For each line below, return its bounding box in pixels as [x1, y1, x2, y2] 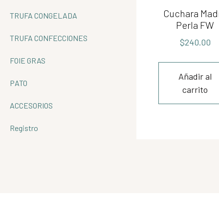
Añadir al [178, 71, 212, 82]
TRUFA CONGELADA [10, 11, 77, 20]
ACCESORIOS [10, 101, 53, 110]
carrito [182, 84, 208, 95]
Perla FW [176, 19, 215, 31]
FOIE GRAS [10, 56, 45, 65]
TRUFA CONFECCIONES [10, 33, 88, 43]
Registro [10, 123, 38, 132]
